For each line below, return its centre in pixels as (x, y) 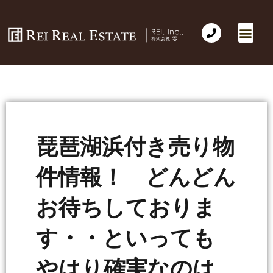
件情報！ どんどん (136, 177)
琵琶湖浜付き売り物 (135, 147)
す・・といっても (136, 238)
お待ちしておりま (126, 207)
